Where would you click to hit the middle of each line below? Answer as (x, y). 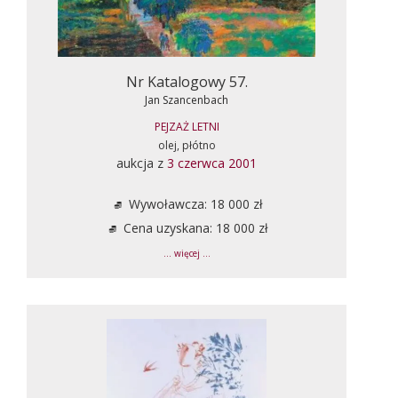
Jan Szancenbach (187, 99)
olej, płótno (187, 145)
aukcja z (142, 163)
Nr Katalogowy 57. (187, 81)
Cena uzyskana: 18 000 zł (194, 227)
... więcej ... (187, 253)
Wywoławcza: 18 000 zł (194, 203)
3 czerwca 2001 (212, 163)
